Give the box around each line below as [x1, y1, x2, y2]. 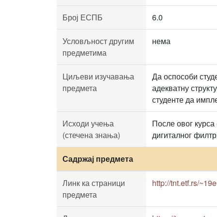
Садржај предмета [62, 153, 133, 164]
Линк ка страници [62, 177, 125, 188]
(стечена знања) [62, 129, 120, 140]
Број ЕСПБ [62, 12, 103, 23]
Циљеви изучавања [62, 71, 134, 82]
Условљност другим [62, 35, 134, 46]
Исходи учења [62, 118, 114, 129]
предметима [62, 47, 107, 58]
